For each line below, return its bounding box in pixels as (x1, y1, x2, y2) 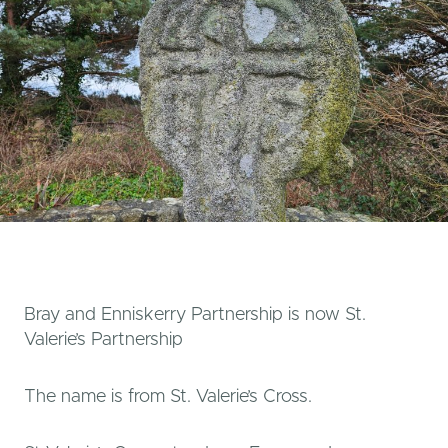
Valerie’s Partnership (24, 330, 183, 349)
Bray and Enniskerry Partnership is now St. (24, 305, 366, 324)
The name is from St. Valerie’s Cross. (24, 387, 312, 406)
